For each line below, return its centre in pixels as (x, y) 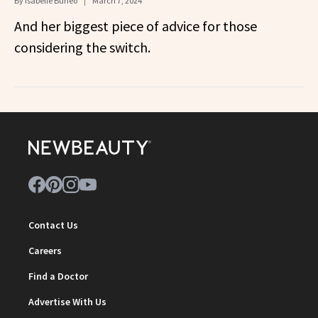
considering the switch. (82, 47)
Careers (45, 250)
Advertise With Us (67, 301)
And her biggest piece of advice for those (136, 26)
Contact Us (53, 225)
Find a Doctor (58, 276)
